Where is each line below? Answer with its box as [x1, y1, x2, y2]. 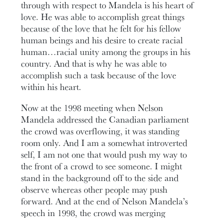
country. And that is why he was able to [21, 56, 167, 70]
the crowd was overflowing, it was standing [21, 124, 180, 137]
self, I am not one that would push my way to [21, 147, 187, 161]
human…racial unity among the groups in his [21, 45, 191, 58]
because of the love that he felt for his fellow [21, 21, 182, 35]
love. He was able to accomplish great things [21, 10, 185, 23]
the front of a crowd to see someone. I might [21, 159, 182, 172]
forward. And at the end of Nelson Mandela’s [21, 194, 188, 207]
